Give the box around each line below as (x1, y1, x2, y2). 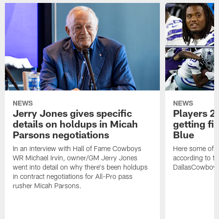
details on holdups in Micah (13, 117, 138, 130)
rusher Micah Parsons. (13, 181, 82, 190)
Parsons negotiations (13, 128, 109, 140)
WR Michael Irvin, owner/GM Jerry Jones (13, 153, 138, 162)
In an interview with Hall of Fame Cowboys (13, 144, 142, 153)
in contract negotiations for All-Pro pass (13, 172, 133, 180)
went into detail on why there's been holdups (13, 162, 148, 171)
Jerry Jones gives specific (13, 107, 132, 119)
